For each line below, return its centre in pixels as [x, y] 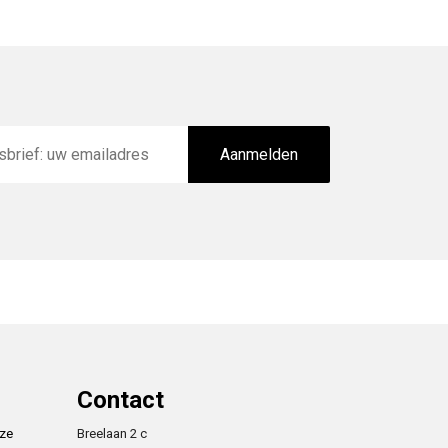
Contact [120, 400]
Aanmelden [258, 154]
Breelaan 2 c [112, 434]
